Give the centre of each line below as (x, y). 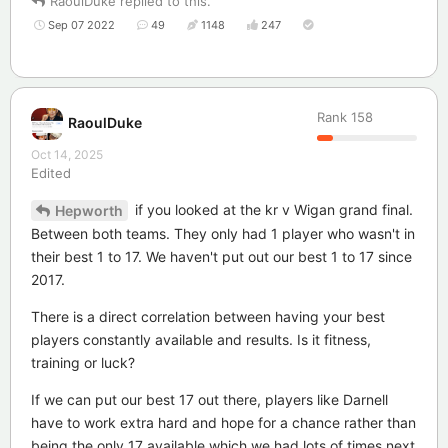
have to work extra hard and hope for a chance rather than (223, 423)
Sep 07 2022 (81, 24)
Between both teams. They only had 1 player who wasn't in (223, 234)
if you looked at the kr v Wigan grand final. (272, 209)
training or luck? (83, 363)
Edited (51, 172)
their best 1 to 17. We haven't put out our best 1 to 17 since (221, 257)
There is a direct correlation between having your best (208, 317)
